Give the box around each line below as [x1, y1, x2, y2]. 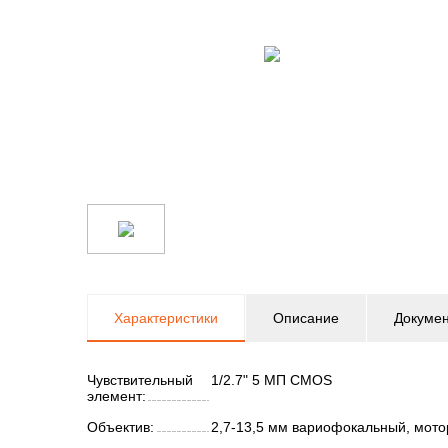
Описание [273, 310, 339, 326]
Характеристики [114, 310, 218, 326]
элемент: [87, 388, 146, 404]
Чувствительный [87, 372, 193, 388]
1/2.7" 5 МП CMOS [211, 372, 332, 388]
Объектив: [87, 419, 154, 435]
